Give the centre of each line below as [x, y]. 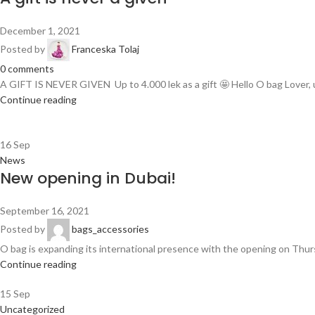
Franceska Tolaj [105, 49]
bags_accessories [110, 229]
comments [31, 68]
